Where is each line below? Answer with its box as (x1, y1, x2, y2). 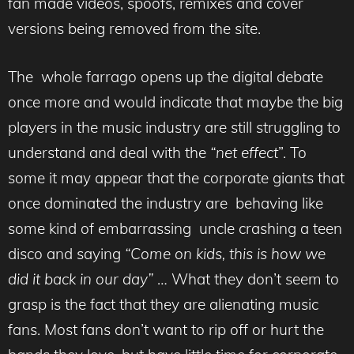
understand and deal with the (8, 142, 210, 162)
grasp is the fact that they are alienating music (8, 294, 318, 314)
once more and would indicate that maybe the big (8, 92, 343, 111)
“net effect (210, 142, 278, 162)
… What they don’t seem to (153, 269, 339, 288)
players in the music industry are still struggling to (8, 117, 341, 137)
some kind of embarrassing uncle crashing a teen (8, 218, 342, 238)
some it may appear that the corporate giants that (8, 168, 345, 187)
